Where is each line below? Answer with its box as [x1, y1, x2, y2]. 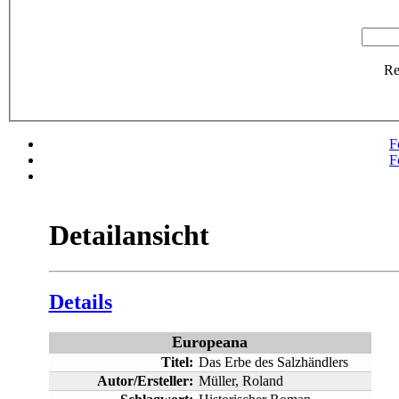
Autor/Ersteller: [96, 372, 193, 388]
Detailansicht [48, 218, 209, 251]
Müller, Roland [198, 372, 283, 388]
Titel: [160, 354, 193, 370]
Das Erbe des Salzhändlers [198, 354, 348, 370]
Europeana [172, 332, 248, 351]
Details [48, 290, 112, 314]
